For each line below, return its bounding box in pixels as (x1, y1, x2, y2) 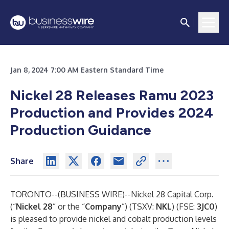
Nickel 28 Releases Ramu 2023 (10, 86, 214, 104)
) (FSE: (172, 201, 197, 212)
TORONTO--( (10, 189, 60, 199)
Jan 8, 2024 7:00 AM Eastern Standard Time (10, 65, 164, 74)
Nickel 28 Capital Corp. (131, 189, 214, 199)
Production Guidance (10, 121, 151, 139)
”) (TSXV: (122, 201, 156, 212)
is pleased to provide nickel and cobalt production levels (10, 214, 217, 224)
